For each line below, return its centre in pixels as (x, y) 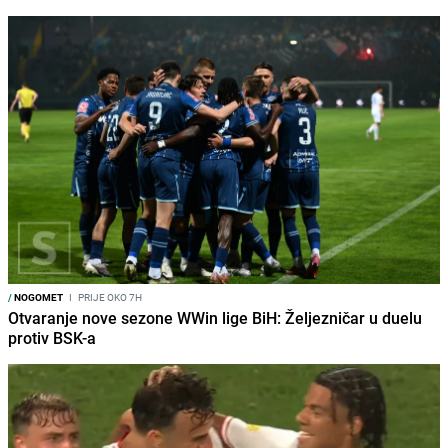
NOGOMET (37, 296)
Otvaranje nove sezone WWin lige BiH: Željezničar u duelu (215, 317)
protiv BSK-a (52, 337)
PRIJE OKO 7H (109, 296)
